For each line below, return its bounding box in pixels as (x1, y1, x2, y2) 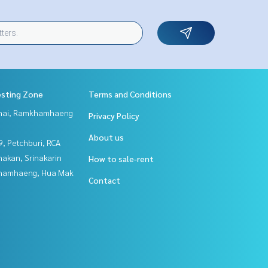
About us (89, 132, 124, 142)
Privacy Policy (89, 110, 139, 121)
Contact (89, 175, 120, 185)
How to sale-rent (89, 153, 154, 164)
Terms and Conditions (89, 89, 172, 99)
